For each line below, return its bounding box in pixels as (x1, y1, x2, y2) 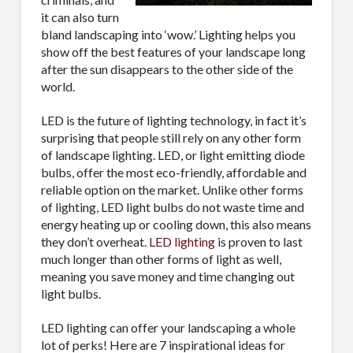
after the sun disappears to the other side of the (40, 61, 293, 76)
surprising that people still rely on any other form (40, 129, 301, 145)
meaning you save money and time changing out (40, 268, 295, 284)
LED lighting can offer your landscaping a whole (40, 319, 295, 335)
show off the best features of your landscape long (40, 43, 306, 59)
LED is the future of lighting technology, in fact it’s (40, 112, 307, 128)
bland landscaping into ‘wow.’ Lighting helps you (40, 26, 295, 42)
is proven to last (214, 233, 303, 249)
